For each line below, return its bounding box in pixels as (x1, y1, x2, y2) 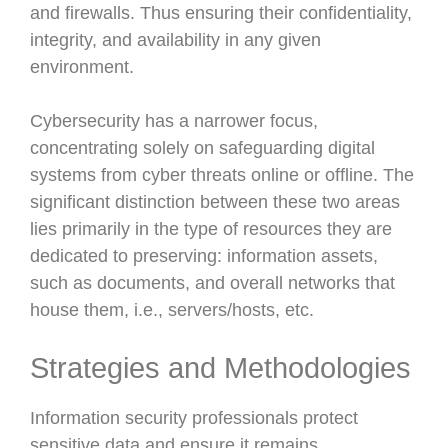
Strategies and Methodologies (30, 352, 411, 384)
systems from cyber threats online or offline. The (30, 165, 414, 185)
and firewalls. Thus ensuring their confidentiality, (30, 3, 412, 23)
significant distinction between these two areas (30, 192, 400, 212)
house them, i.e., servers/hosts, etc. (30, 300, 314, 320)
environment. (30, 57, 134, 77)
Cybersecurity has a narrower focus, (30, 111, 318, 131)
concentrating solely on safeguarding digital (30, 138, 375, 158)
